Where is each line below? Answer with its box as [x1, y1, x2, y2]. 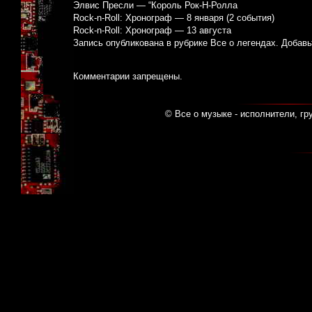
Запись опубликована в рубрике [73, 38, 210, 49]
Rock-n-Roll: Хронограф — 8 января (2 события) [73, 13, 274, 24]
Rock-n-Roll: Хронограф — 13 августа [73, 25, 231, 36]
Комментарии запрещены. [73, 71, 182, 82]
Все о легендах [210, 38, 276, 49]
